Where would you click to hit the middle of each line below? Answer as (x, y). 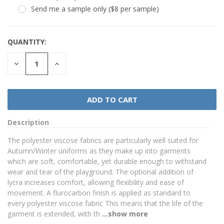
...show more (125, 213)
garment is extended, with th (54, 213)
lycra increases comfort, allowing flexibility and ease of (96, 182)
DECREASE (31, 63)
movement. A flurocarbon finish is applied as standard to (99, 192)
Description (28, 122)
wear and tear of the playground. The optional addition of (100, 171)
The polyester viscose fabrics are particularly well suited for (103, 140)
